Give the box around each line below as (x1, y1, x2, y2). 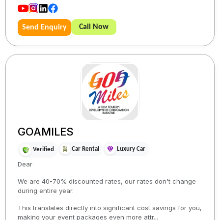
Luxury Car (117, 145, 146, 152)
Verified (33, 146, 55, 153)
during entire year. (18, 186, 74, 194)
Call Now (79, 23, 109, 31)
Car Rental (72, 145, 100, 152)
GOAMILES (18, 125, 74, 138)
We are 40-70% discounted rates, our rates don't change (18, 177, 196, 185)
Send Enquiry (22, 23, 67, 31)
